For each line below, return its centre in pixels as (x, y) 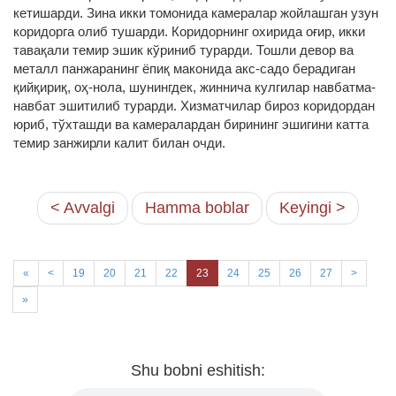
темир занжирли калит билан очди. (119, 143)
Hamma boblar (197, 208)
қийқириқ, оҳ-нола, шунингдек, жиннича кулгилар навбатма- (194, 87)
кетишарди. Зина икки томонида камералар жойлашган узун (196, 13)
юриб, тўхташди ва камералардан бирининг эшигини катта (191, 124)
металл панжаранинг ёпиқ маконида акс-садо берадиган (184, 69)
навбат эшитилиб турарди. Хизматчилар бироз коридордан (194, 106)
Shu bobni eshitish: (198, 370)
